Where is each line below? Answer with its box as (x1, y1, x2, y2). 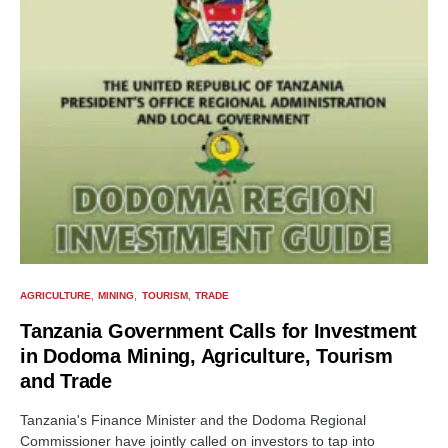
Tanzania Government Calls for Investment (20, 320, 417, 342)
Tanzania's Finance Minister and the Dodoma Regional (20, 412, 366, 428)
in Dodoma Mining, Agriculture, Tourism (20, 345, 393, 367)
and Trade (20, 370, 112, 392)
